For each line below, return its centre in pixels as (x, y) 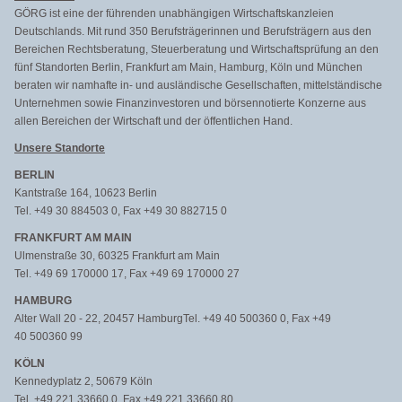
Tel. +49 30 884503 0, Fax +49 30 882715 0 (121, 211)
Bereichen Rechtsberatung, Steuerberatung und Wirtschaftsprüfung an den (197, 49)
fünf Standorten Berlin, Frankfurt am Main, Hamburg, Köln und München (188, 67)
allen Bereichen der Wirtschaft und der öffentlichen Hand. (153, 121)
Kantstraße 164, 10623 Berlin (86, 193)
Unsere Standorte (60, 148)
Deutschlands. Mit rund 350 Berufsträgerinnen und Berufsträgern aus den (193, 31)
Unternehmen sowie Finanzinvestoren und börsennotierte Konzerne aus (190, 103)
